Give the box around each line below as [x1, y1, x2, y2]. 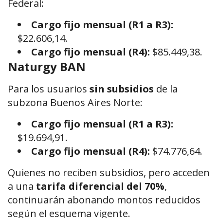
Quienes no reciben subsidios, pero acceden [8, 166, 210, 180]
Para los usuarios [8, 82, 90, 96]
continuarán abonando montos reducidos [8, 193, 200, 207]
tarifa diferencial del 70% [36, 180, 164, 193]
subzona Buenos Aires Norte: [8, 96, 143, 109]
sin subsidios [90, 82, 154, 96]
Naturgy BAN [8, 58, 86, 75]
